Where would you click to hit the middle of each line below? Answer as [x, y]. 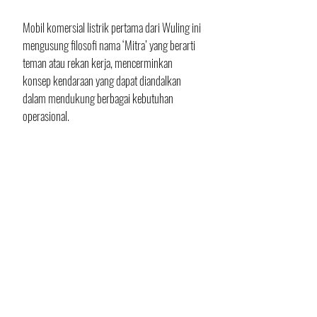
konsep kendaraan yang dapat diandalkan [103, 81]
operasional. [47, 116]
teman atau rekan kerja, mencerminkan [99, 63]
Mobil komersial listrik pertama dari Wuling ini [113, 28]
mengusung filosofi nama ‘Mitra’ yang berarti [110, 45]
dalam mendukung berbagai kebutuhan [99, 98]
